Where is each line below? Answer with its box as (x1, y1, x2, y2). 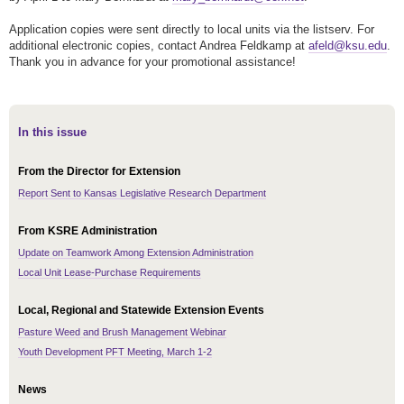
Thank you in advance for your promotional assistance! (9, 55, 296, 69)
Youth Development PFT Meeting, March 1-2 (18, 346, 212, 358)
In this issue (18, 125, 87, 140)
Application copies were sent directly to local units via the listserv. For (9, 23, 374, 37)
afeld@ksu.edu (308, 39, 387, 53)
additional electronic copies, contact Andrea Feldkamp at (9, 39, 308, 53)
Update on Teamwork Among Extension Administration (18, 247, 253, 259)
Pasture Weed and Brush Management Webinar (18, 326, 226, 338)
